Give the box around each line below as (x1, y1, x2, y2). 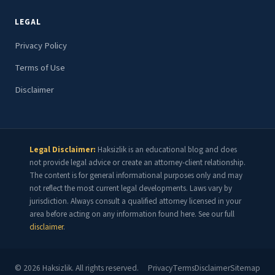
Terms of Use (15, 61, 65, 75)
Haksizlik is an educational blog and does (96, 144, 237, 155)
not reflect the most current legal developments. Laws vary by (29, 182, 232, 194)
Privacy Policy (15, 39, 67, 53)
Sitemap (230, 261, 260, 274)
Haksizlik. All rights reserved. (41, 261, 139, 274)
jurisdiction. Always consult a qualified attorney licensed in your (29, 195, 241, 207)
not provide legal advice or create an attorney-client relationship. (29, 157, 246, 168)
